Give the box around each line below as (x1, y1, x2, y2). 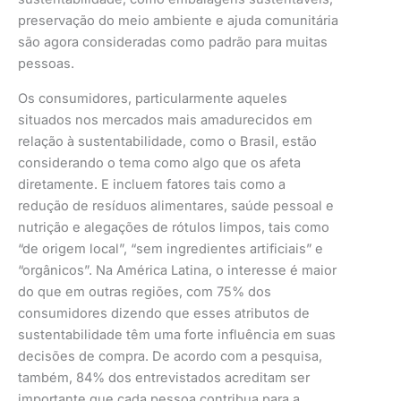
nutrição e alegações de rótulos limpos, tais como (18, 218, 329, 235)
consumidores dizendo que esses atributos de (18, 304, 310, 321)
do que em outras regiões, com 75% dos (18, 283, 271, 300)
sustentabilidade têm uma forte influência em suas (18, 326, 336, 343)
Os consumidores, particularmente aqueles (18, 90, 287, 107)
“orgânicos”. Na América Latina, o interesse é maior (18, 261, 337, 278)
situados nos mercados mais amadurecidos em (18, 111, 312, 128)
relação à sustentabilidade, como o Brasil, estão (18, 132, 317, 149)
